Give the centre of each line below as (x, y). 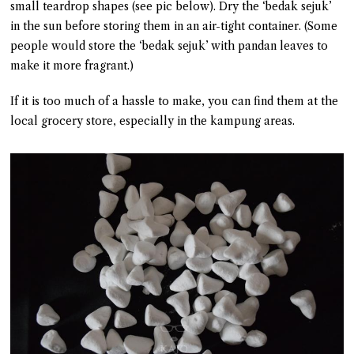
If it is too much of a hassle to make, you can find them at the (175, 102)
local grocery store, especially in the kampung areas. (153, 121)
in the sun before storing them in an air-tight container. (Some (174, 26)
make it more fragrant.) (72, 66)
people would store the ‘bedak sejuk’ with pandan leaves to (169, 46)
